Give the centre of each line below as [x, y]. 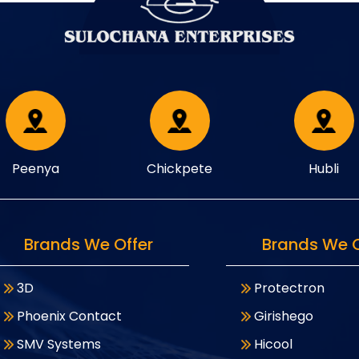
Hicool [274, 344]
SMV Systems [58, 344]
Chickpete [179, 169]
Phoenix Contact [69, 316]
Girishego [284, 316]
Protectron [290, 288]
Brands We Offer [89, 244]
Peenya [35, 169]
